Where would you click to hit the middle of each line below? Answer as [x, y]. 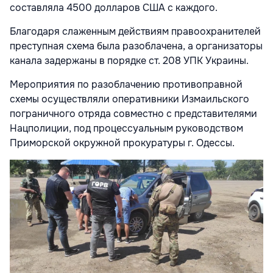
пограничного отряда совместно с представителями [133, 113]
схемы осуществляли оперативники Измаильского [129, 99]
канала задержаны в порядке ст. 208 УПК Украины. [129, 60]
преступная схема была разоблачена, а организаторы [136, 46]
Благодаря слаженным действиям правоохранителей [135, 31]
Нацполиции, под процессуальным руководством [126, 128]
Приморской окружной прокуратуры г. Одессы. [122, 143]
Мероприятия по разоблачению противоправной [126, 84]
